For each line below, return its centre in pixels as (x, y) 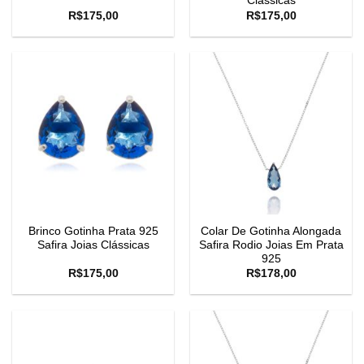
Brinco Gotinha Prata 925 (93, 231)
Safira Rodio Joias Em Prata (271, 245)
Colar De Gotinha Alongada (271, 231)
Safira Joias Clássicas (93, 245)
